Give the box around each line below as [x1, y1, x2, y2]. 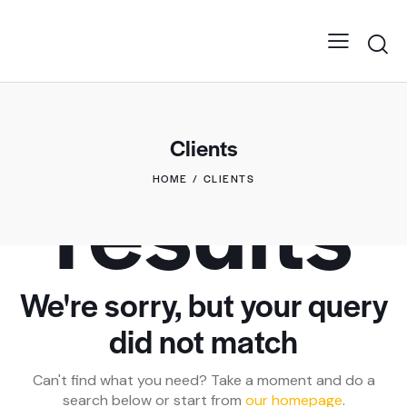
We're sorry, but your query [19, 281, 388, 326]
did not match [109, 317, 298, 362]
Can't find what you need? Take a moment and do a [32, 370, 375, 390]
